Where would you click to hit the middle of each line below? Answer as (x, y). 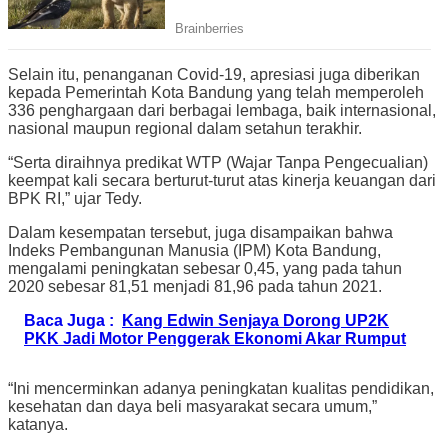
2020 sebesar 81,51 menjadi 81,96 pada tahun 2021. (195, 286)
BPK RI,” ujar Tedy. (75, 198)
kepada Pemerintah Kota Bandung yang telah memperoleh (216, 92)
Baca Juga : (69, 320)
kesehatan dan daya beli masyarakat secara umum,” (192, 406)
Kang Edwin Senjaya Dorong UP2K (255, 320)
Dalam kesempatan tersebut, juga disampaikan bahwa (200, 232)
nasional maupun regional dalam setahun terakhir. (185, 128)
